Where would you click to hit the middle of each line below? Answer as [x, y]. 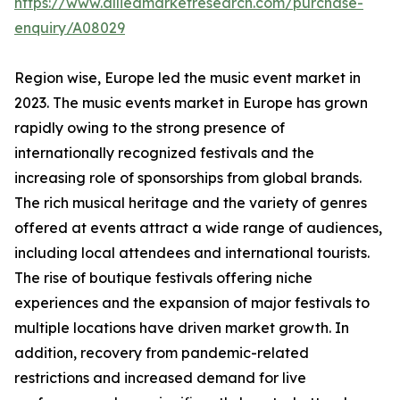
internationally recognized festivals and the [164, 153]
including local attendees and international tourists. [192, 253]
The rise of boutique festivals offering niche [163, 278]
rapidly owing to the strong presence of [150, 128]
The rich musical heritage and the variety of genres [191, 203]
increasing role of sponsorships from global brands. [188, 178]
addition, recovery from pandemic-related [162, 353]
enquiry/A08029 [70, 28]
